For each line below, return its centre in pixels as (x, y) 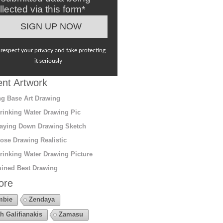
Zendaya (42, 199)
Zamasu (71, 214)
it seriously (49, 60)
